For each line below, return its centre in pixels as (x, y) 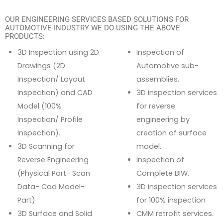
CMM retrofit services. (175, 213)
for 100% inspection (171, 200)
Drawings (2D (41, 65)
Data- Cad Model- (51, 186)
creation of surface (171, 133)
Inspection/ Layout (51, 79)
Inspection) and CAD (55, 92)
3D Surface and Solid (55, 213)
